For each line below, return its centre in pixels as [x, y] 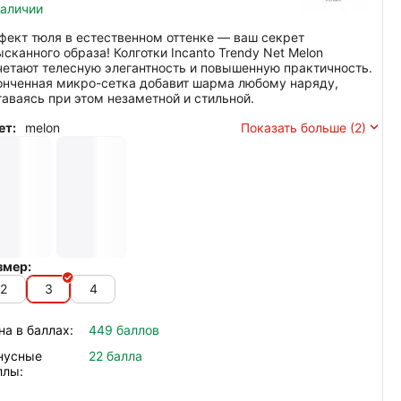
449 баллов [124, 329]
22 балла [115, 355]
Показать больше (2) [303, 127]
